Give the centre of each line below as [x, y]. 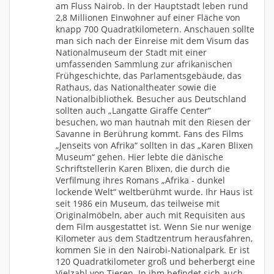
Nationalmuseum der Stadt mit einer [131, 52]
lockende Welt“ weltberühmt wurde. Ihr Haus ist [154, 191]
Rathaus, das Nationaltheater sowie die [136, 87]
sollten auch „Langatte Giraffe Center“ [133, 110]
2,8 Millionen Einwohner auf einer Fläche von [148, 17]
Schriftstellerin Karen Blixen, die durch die [143, 168]
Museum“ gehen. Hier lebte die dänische [139, 157]
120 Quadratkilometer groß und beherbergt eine [155, 261]
